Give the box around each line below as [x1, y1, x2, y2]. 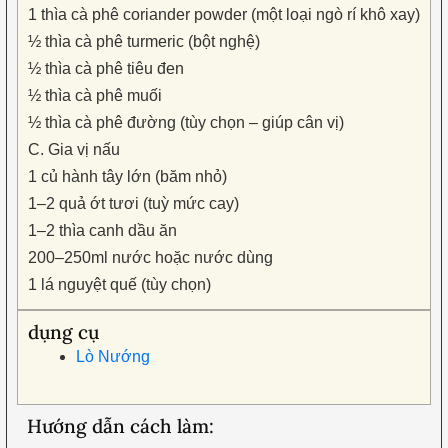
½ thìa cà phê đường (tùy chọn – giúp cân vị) [27, 113, 344, 131]
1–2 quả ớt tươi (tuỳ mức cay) [27, 194, 239, 212]
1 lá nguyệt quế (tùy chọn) [27, 275, 211, 293]
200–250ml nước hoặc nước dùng [27, 248, 273, 266]
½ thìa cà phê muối [27, 86, 162, 104]
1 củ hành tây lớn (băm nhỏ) [27, 167, 227, 185]
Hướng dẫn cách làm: [26, 414, 214, 439]
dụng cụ [27, 320, 99, 345]
